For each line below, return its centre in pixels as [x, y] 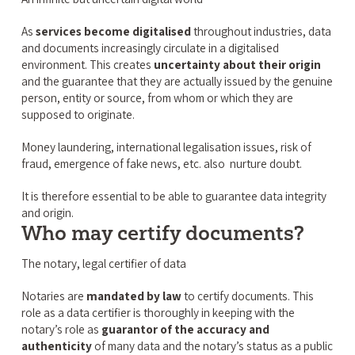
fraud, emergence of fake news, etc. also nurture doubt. [161, 164]
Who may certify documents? [162, 233]
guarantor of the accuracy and [185, 329]
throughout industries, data [261, 31]
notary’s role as [61, 329]
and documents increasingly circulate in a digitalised [150, 48]
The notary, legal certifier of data [103, 263]
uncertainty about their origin [237, 65]
